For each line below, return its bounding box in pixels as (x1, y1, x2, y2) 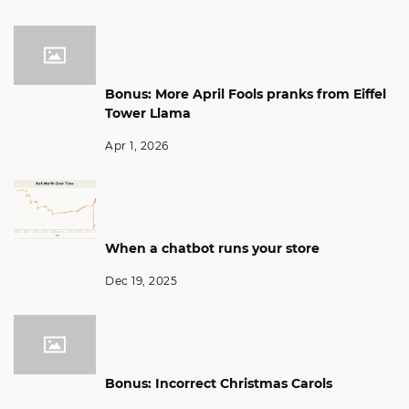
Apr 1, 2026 (105, 138, 169, 152)
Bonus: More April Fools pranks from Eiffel (105, 85, 386, 102)
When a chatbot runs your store (105, 239, 320, 257)
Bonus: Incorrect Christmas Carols (105, 374, 332, 392)
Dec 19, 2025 (105, 273, 177, 288)
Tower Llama (105, 104, 191, 121)
